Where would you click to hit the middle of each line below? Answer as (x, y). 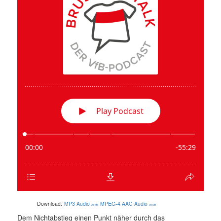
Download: (50, 204)
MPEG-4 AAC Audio (124, 204)
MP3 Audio (77, 204)
